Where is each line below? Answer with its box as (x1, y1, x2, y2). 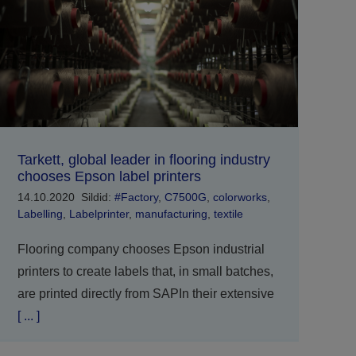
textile (213, 207, 243, 221)
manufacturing (134, 207, 207, 221)
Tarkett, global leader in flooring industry (17, 152, 270, 168)
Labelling (17, 207, 63, 221)
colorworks (212, 191, 267, 204)
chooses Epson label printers (17, 168, 201, 185)
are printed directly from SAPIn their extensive (17, 287, 274, 301)
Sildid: (80, 191, 114, 204)
